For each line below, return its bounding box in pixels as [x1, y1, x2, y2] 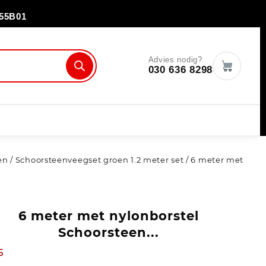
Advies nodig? [148, 55, 202, 65]
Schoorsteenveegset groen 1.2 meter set [15, 155, 184, 165]
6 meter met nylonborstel [18, 208, 199, 224]
